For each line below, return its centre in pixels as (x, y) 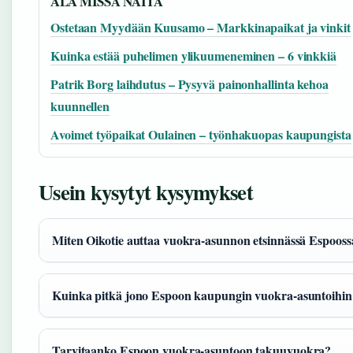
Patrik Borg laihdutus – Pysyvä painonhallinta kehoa (190, 84)
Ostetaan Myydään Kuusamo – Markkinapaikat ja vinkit (201, 27)
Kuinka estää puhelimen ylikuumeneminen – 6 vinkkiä (193, 56)
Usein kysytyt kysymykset (146, 192)
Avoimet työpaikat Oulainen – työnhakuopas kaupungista (201, 134)
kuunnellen (80, 106)
